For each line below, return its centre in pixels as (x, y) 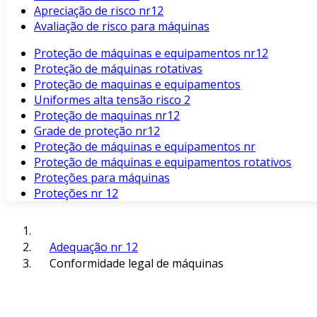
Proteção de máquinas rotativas (118, 69)
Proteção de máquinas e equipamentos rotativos (163, 162)
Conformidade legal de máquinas (137, 263)
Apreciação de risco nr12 (99, 11)
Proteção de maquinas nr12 (107, 115)
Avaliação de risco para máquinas (122, 26)
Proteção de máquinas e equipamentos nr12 (151, 53)
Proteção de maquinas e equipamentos (137, 84)
